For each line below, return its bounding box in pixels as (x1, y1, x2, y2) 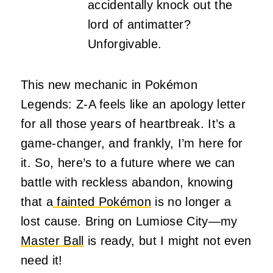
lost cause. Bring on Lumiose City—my (21, 214, 238, 228)
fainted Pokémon (52, 194, 152, 208)
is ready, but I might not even (83, 233, 252, 247)
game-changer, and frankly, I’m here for (21, 136, 243, 150)
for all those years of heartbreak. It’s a (21, 116, 236, 130)
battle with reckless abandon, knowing (21, 175, 233, 189)
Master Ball (21, 233, 84, 247)
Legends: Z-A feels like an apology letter (21, 97, 246, 111)
